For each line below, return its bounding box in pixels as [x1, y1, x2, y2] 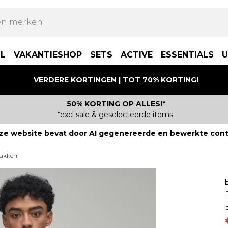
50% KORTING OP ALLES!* [67, 99, 165, 108]
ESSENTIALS [161, 50, 214, 60]
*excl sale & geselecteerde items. [58, 110, 175, 119]
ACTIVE [121, 50, 153, 60]
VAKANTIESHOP [14, 50, 82, 60]
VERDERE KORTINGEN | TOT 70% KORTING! [34, 75, 198, 84]
